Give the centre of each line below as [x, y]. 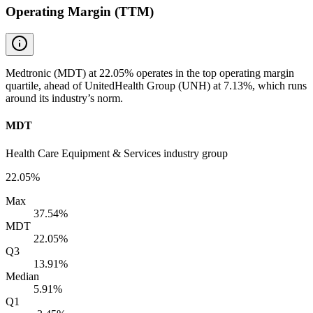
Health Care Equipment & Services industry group [117, 153]
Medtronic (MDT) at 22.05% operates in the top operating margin [150, 73]
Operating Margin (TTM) [80, 12]
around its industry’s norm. [64, 99]
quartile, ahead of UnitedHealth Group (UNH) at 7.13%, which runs [156, 86]
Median [22, 276]
